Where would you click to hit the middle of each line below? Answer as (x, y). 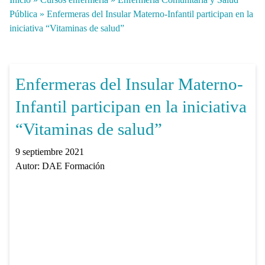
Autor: (28, 166)
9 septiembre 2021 (49, 151)
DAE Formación (73, 166)
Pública (23, 14)
